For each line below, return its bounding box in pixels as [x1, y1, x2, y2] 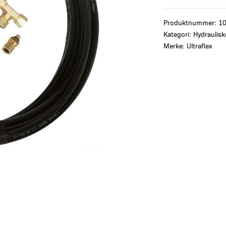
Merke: [163, 41, 187, 50]
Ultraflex [187, 41, 212, 50]
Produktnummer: [163, 18, 218, 27]
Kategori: [163, 29, 193, 39]
